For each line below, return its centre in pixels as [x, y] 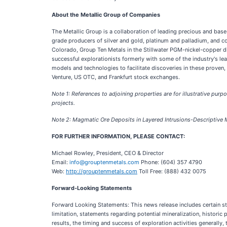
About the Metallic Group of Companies [106, 15]
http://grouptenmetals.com [102, 171]
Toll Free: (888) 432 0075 [172, 171]
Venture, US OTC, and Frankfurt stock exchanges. [116, 77]
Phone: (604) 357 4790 [171, 162]
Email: [61, 162]
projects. [63, 103]
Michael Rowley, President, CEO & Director [108, 153]
